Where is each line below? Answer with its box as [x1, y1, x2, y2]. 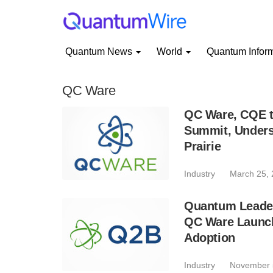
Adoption [184, 231, 235, 244]
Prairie [184, 140, 221, 153]
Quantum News [65, 46, 135, 57]
